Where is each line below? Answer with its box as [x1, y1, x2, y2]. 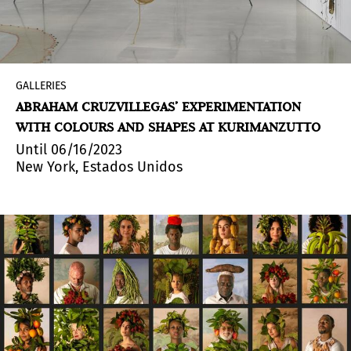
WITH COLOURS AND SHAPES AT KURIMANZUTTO [16, 118, 320, 136]
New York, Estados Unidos [16, 158, 183, 176]
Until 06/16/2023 [16, 141, 122, 159]
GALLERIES [16, 79, 67, 93]
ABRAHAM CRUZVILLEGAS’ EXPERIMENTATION [16, 98, 301, 116]
